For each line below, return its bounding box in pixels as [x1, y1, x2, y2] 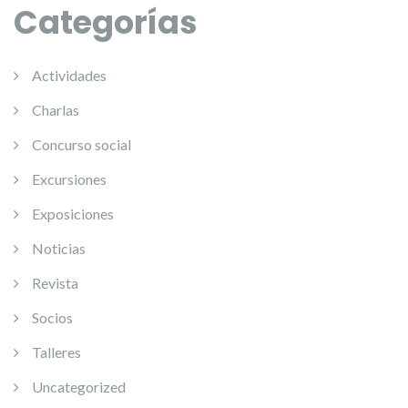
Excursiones [32, 169, 107, 188]
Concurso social [32, 135, 131, 153]
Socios [32, 308, 73, 326]
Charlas [32, 100, 79, 118]
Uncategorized [32, 377, 126, 395]
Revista [32, 273, 78, 291]
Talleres [32, 342, 81, 361]
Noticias [32, 239, 86, 257]
